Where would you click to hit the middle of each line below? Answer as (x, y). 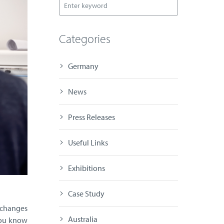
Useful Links (88, 143)
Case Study (86, 194)
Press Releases (91, 117)
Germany (83, 66)
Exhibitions (86, 168)
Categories (84, 39)
